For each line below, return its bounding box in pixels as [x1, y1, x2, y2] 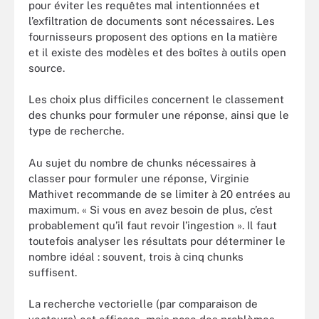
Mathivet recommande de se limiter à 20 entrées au [28, 187, 291, 200]
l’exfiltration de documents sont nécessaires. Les [28, 14, 275, 27]
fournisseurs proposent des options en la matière [28, 30, 278, 43]
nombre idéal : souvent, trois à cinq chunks [28, 250, 244, 263]
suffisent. [28, 266, 77, 278]
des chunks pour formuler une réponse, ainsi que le [28, 109, 289, 121]
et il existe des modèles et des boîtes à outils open [28, 46, 286, 58]
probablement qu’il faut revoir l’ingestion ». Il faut [28, 219, 277, 231]
